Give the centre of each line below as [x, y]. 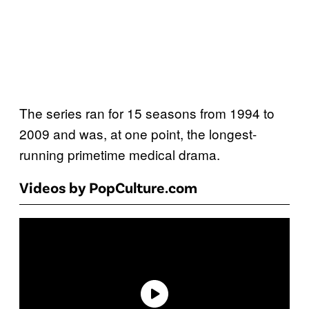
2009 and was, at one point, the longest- [138, 134]
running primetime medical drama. [120, 154]
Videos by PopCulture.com [108, 187]
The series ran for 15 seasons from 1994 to [147, 113]
